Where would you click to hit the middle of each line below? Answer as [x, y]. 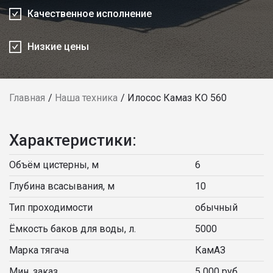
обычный [216, 207]
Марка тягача [39, 250]
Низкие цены [58, 47]
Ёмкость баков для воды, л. [73, 229]
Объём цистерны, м [54, 165]
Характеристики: [73, 140]
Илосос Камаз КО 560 [177, 98]
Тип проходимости [51, 207]
